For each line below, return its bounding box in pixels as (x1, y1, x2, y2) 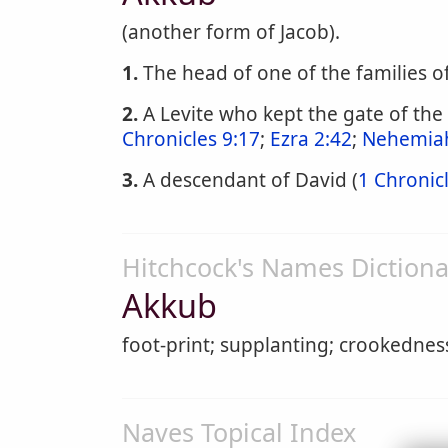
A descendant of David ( (138, 167, 358, 193)
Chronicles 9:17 (122, 126, 260, 152)
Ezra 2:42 (270, 126, 352, 152)
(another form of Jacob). (122, 19, 340, 45)
